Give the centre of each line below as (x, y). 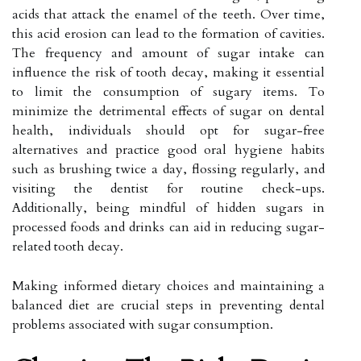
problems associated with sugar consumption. (143, 324)
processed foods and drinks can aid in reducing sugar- (168, 227)
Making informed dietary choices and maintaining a (168, 286)
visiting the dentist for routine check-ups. (168, 188)
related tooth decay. (68, 246)
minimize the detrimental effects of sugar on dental (168, 111)
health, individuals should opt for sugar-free (168, 130)
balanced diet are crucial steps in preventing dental (168, 305)
